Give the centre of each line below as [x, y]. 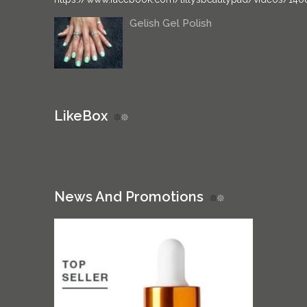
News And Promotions [129, 196]
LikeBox [81, 115]
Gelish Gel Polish [171, 23]
